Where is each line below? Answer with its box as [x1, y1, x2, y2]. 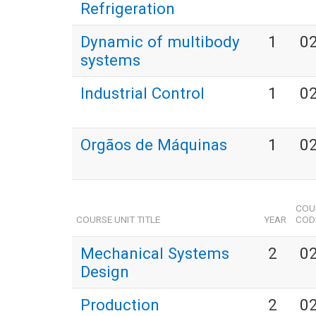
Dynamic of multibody [80, 32, 240, 51]
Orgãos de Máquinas [80, 135, 227, 154]
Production [80, 296, 159, 315]
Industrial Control [80, 84, 205, 103]
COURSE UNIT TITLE [76, 214, 161, 226]
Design [80, 262, 129, 281]
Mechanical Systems [80, 244, 229, 263]
